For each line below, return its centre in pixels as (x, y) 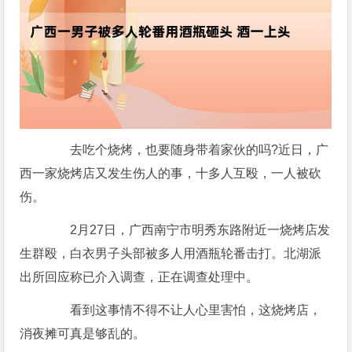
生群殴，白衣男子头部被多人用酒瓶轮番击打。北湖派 (171, 253)
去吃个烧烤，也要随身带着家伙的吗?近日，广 (200, 149)
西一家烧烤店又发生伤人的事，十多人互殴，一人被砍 (171, 173)
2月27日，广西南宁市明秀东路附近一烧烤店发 (188, 229)
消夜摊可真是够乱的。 (83, 333)
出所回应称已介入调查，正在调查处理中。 (139, 277)
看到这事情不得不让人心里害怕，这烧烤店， (183, 310)
